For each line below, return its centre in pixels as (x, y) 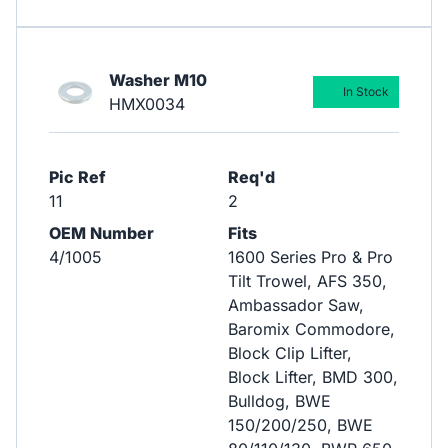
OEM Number (101, 233)
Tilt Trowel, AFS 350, (307, 281)
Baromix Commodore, (311, 329)
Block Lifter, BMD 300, (312, 377)
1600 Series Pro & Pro (310, 257)
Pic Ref (77, 177)
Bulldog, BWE (279, 401)
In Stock (365, 92)
